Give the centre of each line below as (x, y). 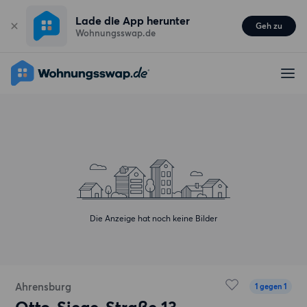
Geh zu (269, 26)
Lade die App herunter (133, 21)
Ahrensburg (44, 287)
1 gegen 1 (270, 286)
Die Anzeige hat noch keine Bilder (153, 218)
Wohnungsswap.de (115, 33)
